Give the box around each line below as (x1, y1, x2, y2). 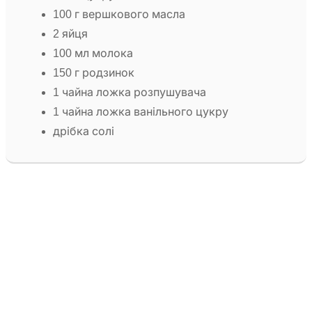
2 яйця (53, 28, 88, 40)
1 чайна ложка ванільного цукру (53, 106, 228, 118)
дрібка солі (53, 125, 114, 138)
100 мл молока (53, 47, 133, 60)
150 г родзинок (53, 67, 134, 79)
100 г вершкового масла (53, 8, 185, 21)
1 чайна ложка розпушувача (53, 86, 206, 99)
